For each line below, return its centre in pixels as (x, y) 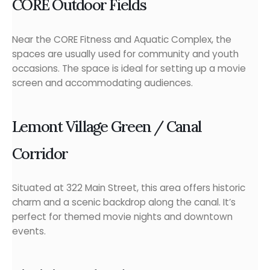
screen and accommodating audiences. (102, 83)
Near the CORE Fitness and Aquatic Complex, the (122, 39)
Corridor (40, 154)
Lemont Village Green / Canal (107, 127)
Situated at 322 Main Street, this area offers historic (129, 188)
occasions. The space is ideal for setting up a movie (129, 68)
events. (29, 231)
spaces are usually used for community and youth (125, 54)
